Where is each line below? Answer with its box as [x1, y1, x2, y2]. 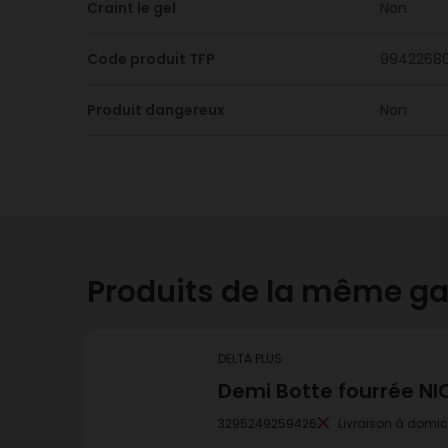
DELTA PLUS [218, 349, 282, 367]
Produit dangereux [87, 100, 225, 120]
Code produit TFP [87, 49, 215, 69]
